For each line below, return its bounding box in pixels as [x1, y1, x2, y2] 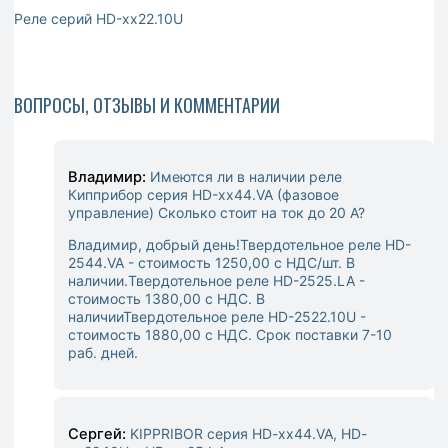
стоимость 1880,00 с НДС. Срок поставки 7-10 [68, 325, 392, 343]
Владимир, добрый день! [68, 235, 240, 253]
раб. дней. [68, 343, 138, 361]
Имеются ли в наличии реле [150, 167, 342, 185]
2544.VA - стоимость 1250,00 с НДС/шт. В [68, 253, 355, 271]
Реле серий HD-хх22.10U [14, 10, 183, 28]
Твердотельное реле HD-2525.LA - [128, 271, 365, 289]
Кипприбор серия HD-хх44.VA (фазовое [68, 185, 339, 203]
